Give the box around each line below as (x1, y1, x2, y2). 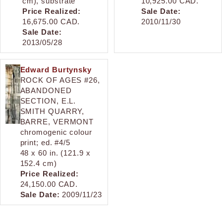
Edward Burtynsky (20, 65, 92, 74)
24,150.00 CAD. (20, 179, 78, 188)
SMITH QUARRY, (20, 107, 85, 115)
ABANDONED (20, 86, 72, 95)
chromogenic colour (20, 127, 92, 136)
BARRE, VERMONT (20, 117, 94, 126)
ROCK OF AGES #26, (20, 75, 100, 84)
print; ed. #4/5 (20, 138, 71, 147)
